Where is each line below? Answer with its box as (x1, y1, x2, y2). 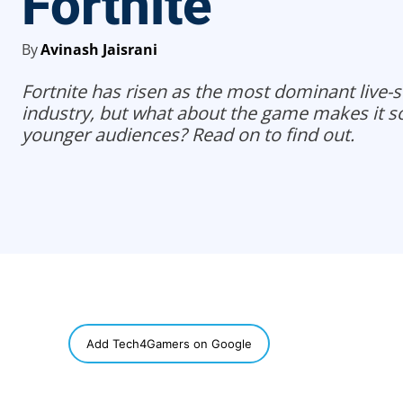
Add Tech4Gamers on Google (86, 336, 252, 351)
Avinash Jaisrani (40, 39, 157, 59)
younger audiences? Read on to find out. (22, 121, 354, 147)
